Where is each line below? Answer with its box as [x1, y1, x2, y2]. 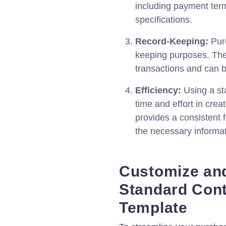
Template [119, 199, 188, 216]
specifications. [135, 15, 192, 25]
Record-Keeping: [135, 36, 208, 46]
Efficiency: [135, 85, 181, 95]
